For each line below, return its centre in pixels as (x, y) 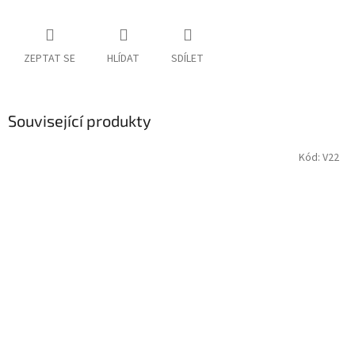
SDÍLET (187, 59)
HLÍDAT (123, 59)
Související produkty (80, 121)
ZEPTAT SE (50, 59)
